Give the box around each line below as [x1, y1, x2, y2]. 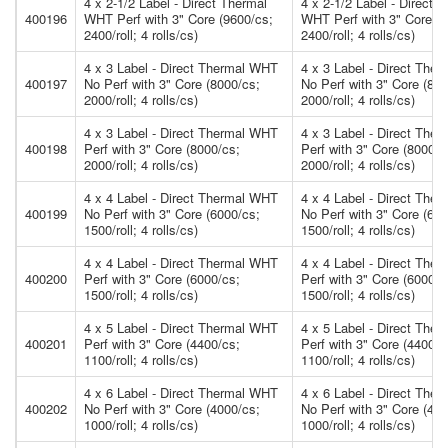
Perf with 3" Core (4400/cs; [84, 334, 240, 354]
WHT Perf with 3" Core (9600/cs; [84, 9, 273, 29]
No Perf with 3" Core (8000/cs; [84, 74, 260, 94]
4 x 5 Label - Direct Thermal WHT [84, 318, 278, 338]
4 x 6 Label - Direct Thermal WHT [84, 383, 278, 403]
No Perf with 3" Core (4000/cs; [84, 399, 260, 419]
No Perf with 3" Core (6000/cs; [84, 204, 260, 224]
